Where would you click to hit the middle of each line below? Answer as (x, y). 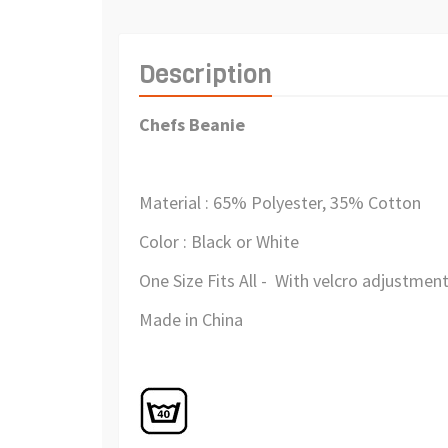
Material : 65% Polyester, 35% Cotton (280, 203)
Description (205, 74)
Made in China (191, 320)
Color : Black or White (219, 242)
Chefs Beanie (192, 125)
